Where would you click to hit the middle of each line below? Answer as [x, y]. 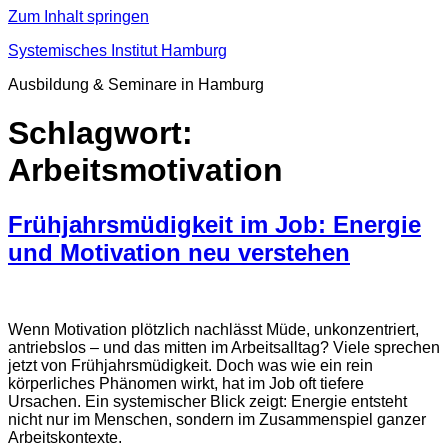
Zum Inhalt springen [78, 16]
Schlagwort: [100, 133]
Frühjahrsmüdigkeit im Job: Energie [214, 224]
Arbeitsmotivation [145, 170]
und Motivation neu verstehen [179, 252]
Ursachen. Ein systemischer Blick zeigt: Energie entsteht [207, 401]
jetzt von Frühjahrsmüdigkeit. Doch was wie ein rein [190, 365]
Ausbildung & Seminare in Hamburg [136, 84]
